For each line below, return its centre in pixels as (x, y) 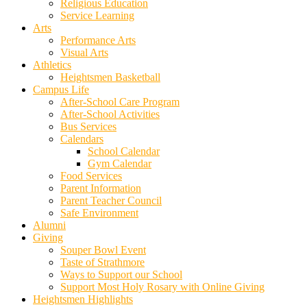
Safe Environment (99, 213)
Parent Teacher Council (111, 200)
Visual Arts (84, 52)
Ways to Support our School (121, 274)
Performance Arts (98, 40)
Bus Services (88, 126)
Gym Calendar (120, 163)
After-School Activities (110, 114)
